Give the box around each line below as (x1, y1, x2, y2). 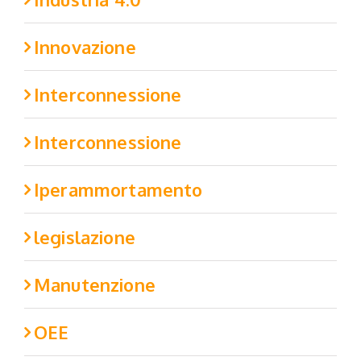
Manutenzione (34, 273, 156, 297)
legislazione (34, 226, 135, 249)
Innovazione (34, 35, 136, 59)
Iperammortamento (34, 178, 203, 201)
